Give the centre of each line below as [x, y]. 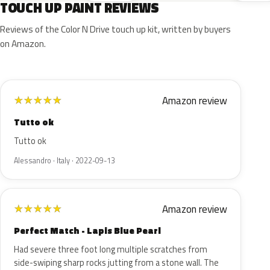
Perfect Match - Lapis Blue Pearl [87, 231]
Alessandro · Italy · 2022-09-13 [64, 161]
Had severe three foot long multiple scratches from [111, 250]
